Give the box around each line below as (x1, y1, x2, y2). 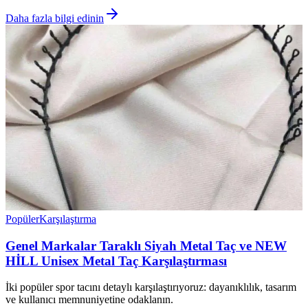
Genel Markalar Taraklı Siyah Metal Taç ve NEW (5, 238, 287, 253)
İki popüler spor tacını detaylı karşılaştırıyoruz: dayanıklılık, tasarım (5, 281, 296, 294)
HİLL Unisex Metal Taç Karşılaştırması (5, 253, 227, 268)
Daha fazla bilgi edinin (5, 12, 104, 24)
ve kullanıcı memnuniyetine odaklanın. (5, 294, 173, 306)
